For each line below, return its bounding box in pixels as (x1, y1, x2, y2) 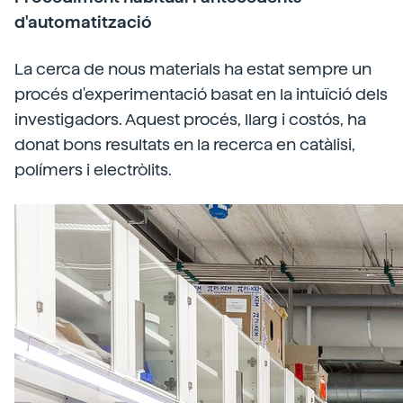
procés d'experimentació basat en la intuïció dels (14, 84, 388, 103)
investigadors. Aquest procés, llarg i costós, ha (14, 109, 366, 129)
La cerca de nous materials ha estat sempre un (14, 58, 372, 78)
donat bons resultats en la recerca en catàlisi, (14, 134, 355, 154)
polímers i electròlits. (14, 159, 172, 179)
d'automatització (14, 12, 152, 31)
